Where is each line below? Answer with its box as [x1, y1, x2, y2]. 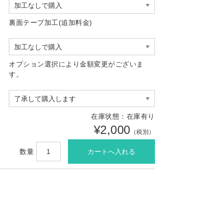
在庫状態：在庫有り [91, 112, 155, 120]
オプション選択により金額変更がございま [9, 60, 144, 68]
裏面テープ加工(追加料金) [9, 18, 92, 26]
